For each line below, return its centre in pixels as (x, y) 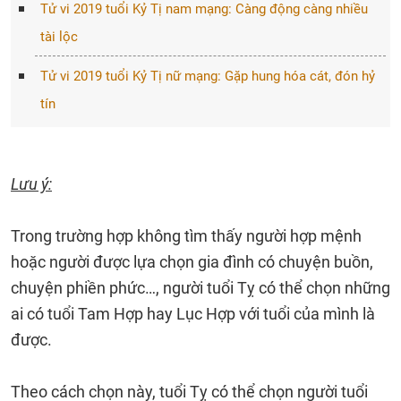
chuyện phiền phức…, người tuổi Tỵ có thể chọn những (200, 288)
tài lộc (59, 37)
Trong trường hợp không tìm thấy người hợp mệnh (186, 236)
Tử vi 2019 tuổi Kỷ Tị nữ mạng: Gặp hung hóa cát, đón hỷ (207, 76)
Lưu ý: (31, 184)
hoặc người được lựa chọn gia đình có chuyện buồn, (192, 262)
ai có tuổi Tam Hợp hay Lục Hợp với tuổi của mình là (193, 314)
